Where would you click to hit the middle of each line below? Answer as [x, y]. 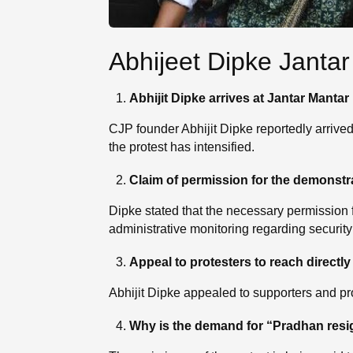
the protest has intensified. [182, 147]
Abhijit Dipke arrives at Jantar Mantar [239, 98]
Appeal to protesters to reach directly [240, 262]
